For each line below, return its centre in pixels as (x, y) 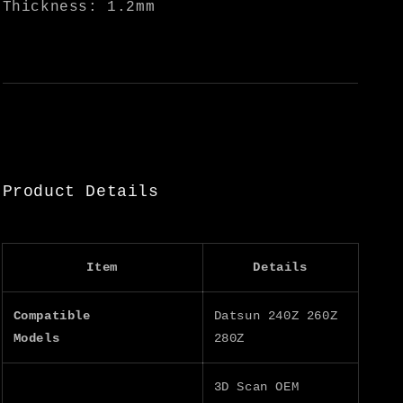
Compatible (56, 315)
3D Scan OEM (256, 386)
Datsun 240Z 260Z (276, 315)
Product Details (81, 191)
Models (36, 338)
